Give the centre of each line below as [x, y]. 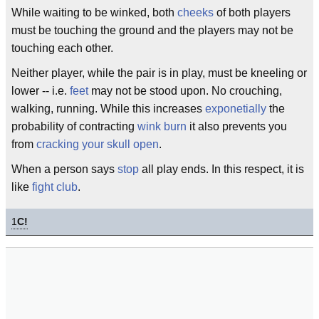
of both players [252, 12]
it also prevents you [237, 126]
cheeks [195, 12]
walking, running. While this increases [108, 109]
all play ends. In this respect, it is [221, 169]
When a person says [64, 169]
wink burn [162, 126]
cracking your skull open [98, 144]
